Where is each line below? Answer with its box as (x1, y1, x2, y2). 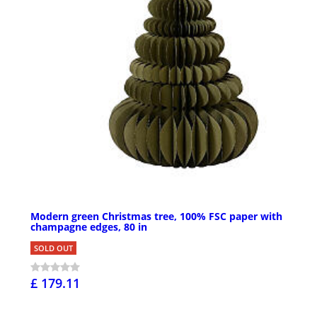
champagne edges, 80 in (30, 220, 147, 234)
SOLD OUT (34, 243, 73, 254)
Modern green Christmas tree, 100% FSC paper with (30, 209, 282, 224)
